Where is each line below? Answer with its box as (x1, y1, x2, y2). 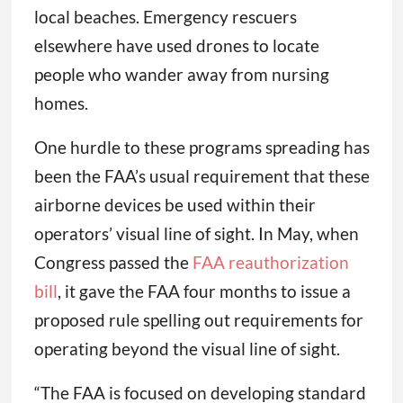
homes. (33, 93, 88, 114)
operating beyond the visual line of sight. (33, 338, 340, 360)
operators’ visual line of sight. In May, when (33, 223, 359, 245)
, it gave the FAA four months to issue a (57, 281, 351, 302)
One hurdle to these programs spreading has (33, 137, 370, 158)
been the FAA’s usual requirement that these (33, 166, 370, 187)
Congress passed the (33, 252, 189, 273)
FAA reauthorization (188, 252, 349, 273)
